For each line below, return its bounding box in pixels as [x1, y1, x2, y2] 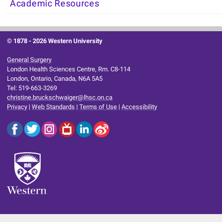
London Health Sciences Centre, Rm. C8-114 [7, 65, 131, 73]
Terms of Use [79, 103, 117, 111]
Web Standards [32, 103, 75, 111]
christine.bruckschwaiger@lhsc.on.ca [7, 93, 113, 101]
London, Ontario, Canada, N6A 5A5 [7, 74, 103, 82]
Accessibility [121, 103, 158, 111]
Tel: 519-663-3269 [7, 84, 57, 92]
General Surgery [7, 55, 52, 63]
